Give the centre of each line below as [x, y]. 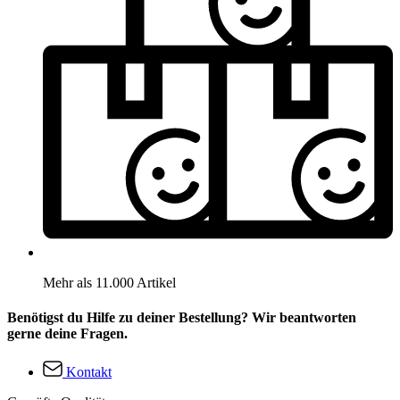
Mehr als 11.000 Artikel [109, 282]
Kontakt [89, 372]
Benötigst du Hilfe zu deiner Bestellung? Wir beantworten [182, 317]
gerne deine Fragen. [67, 333]
